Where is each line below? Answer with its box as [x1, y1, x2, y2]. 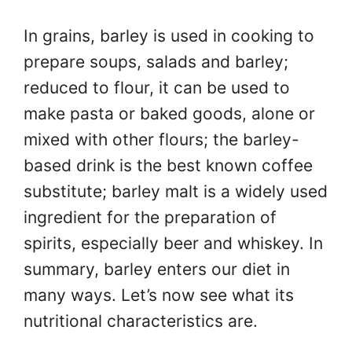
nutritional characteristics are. [24, 310, 258, 331]
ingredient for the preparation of [24, 207, 277, 227]
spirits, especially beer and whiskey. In [24, 233, 323, 253]
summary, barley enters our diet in [24, 258, 290, 279]
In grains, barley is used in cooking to [24, 25, 314, 46]
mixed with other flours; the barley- [24, 129, 299, 149]
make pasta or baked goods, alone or [24, 103, 315, 123]
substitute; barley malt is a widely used [24, 181, 328, 201]
